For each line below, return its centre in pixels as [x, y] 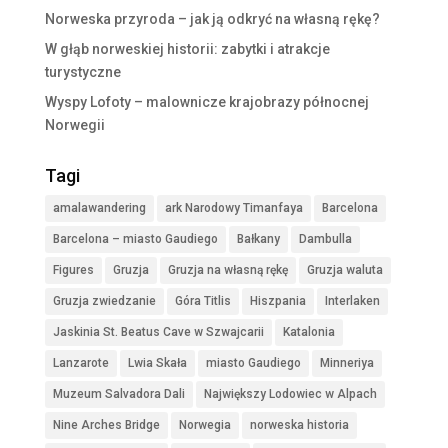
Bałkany [258, 239]
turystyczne [82, 72]
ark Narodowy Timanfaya [233, 208]
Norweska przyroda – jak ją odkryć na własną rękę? [212, 19]
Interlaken [352, 301]
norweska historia [299, 425]
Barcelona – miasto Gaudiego [135, 239]
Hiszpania [277, 301]
